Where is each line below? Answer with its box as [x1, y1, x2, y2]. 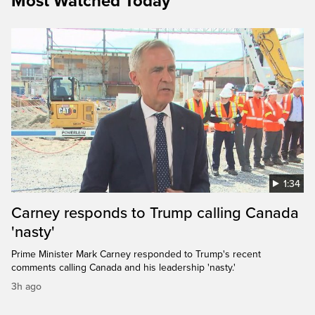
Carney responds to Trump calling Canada [11, 203, 299, 222]
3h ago [11, 280, 41, 292]
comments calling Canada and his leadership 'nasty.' [11, 261, 236, 274]
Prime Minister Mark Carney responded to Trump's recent [11, 247, 261, 260]
